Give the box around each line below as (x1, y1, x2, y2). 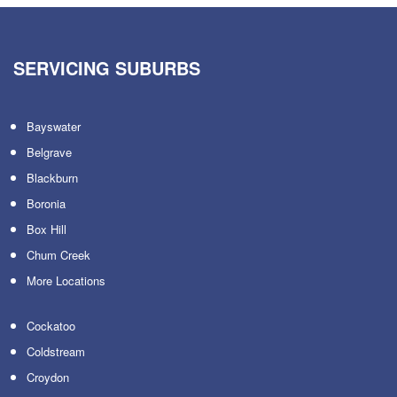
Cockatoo (27, 317, 75, 334)
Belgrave (27, 143, 72, 160)
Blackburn (27, 168, 78, 186)
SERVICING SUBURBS (13, 54, 200, 81)
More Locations (27, 271, 105, 289)
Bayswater (27, 117, 81, 135)
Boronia (27, 194, 66, 212)
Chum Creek (27, 245, 90, 263)
